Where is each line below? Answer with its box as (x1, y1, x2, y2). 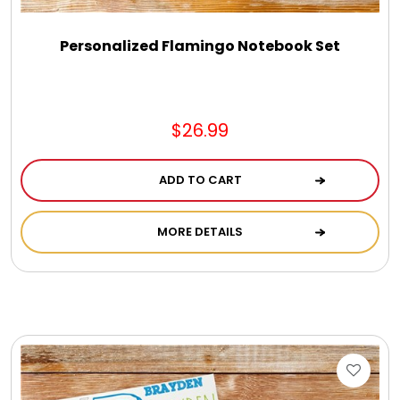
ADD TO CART (158, 171, 242, 188)
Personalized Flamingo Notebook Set (60, 35, 340, 56)
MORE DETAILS (157, 222, 243, 240)
